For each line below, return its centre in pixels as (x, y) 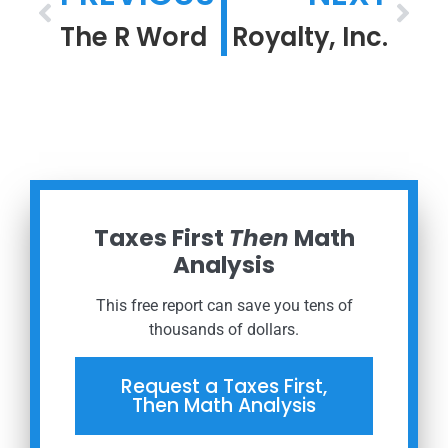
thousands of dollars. (224, 330)
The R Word (133, 37)
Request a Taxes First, (224, 387)
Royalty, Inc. (310, 37)
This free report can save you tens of (224, 306)
